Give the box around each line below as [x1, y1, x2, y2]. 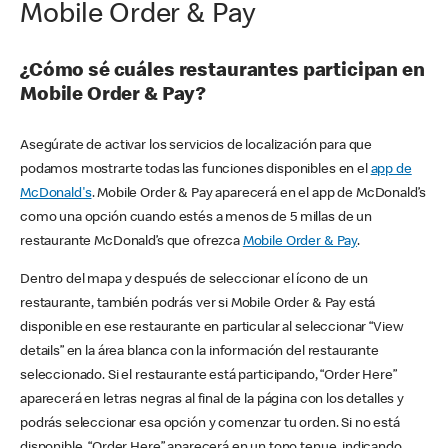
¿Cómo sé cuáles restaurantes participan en [20, 61, 425, 82]
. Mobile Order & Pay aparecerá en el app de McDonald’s [91, 187, 426, 202]
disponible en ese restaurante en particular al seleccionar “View [20, 321, 404, 336]
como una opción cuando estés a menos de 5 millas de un [20, 211, 372, 226]
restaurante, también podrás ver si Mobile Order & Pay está [20, 297, 376, 312]
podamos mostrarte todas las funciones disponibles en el [20, 163, 371, 178]
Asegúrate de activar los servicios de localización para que [20, 139, 373, 154]
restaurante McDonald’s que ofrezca [20, 235, 243, 250]
